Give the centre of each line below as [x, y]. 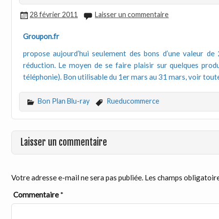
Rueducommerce [133, 101]
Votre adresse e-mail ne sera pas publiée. [77, 178]
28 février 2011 [54, 15]
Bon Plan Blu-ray [63, 101]
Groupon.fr [41, 36]
